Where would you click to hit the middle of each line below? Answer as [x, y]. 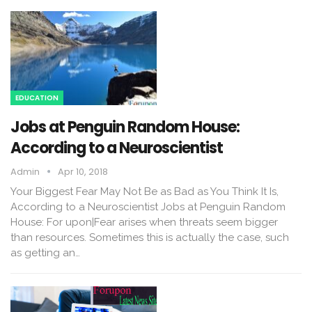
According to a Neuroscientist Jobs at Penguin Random [148, 206]
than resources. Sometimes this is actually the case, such [150, 237]
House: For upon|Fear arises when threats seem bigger [144, 222]
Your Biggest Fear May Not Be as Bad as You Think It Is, [145, 191]
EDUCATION [37, 97]
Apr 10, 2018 [83, 171]
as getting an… [45, 252]
